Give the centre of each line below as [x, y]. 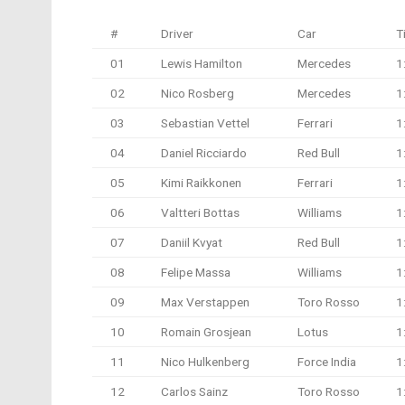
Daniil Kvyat [192, 242]
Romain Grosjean [206, 331]
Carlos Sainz [194, 391]
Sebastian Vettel [205, 122]
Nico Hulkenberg [205, 361]
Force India [327, 361]
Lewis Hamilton [202, 63]
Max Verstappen [205, 301]
